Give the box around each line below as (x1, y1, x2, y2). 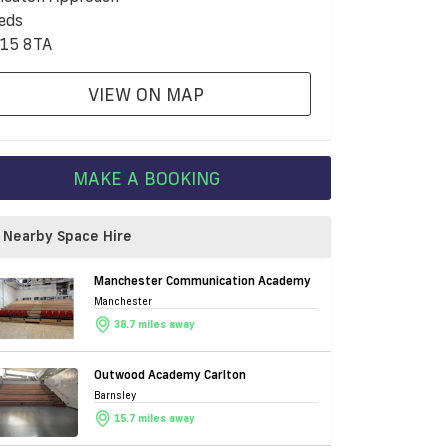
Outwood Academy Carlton (94, 366, 246, 382)
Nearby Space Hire (3, 227, 132, 246)
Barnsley (94, 388, 136, 402)
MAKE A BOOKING (72, 165, 220, 190)
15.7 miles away (114, 412, 195, 426)
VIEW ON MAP (88, 81, 204, 106)
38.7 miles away (114, 318, 195, 332)
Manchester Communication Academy (94, 272, 311, 288)
